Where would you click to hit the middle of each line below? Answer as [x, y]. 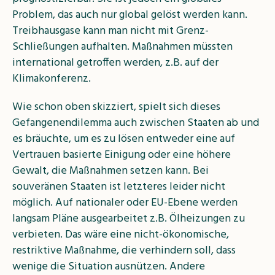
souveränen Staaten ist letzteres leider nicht [119, 187]
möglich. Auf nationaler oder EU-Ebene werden [125, 203]
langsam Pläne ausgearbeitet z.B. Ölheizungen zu [129, 219]
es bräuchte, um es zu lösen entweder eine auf [124, 139]
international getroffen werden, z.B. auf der [115, 63]
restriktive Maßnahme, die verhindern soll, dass [124, 250]
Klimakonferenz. [52, 79]
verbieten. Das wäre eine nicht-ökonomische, [121, 234]
